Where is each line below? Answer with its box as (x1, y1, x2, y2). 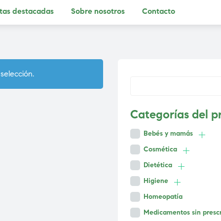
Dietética (144, 161, 172, 170)
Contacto (142, 6, 175, 16)
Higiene (144, 177, 168, 185)
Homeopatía (144, 192, 183, 201)
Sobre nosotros (71, 6, 125, 16)
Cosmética (144, 145, 177, 154)
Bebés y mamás (144, 129, 193, 138)
